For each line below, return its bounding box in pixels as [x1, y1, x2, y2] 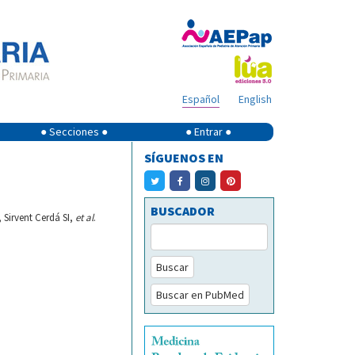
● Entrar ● [185, 124, 231, 139]
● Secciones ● [40, 124, 108, 139]
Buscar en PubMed [156, 288, 244, 302]
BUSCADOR [151, 203, 215, 219]
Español [182, 92, 219, 106]
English [239, 92, 272, 106]
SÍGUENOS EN [144, 150, 223, 166]
